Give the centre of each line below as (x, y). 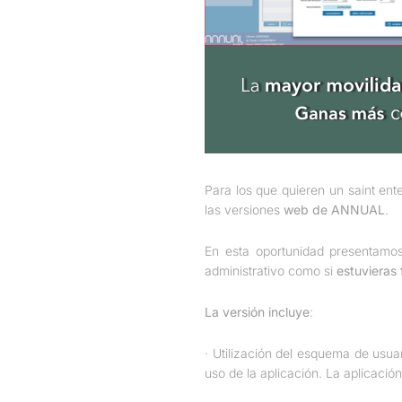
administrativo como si (271, 271)
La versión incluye (257, 312)
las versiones (244, 210)
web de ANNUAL (334, 210)
